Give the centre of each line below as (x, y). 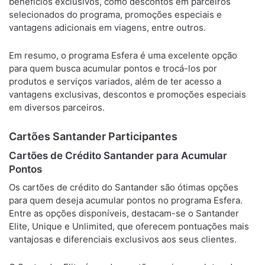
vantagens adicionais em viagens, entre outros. (107, 27)
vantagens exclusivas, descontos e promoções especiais (127, 94)
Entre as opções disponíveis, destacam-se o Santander (124, 213)
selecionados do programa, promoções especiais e (115, 14)
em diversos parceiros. (57, 107)
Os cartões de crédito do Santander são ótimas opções (124, 187)
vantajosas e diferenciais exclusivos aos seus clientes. (123, 239)
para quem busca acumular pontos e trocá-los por (113, 68)
